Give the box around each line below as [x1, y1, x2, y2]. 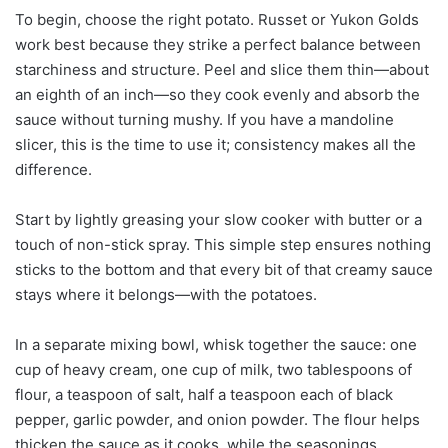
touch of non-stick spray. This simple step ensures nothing [15, 234, 431, 254]
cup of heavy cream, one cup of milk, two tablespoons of [15, 359, 412, 379]
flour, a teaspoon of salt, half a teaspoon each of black [15, 384, 393, 404]
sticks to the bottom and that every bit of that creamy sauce [15, 259, 433, 279]
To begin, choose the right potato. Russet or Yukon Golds [15, 9, 419, 29]
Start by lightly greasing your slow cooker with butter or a [15, 209, 422, 229]
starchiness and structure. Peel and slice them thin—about [15, 59, 429, 79]
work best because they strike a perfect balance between [15, 34, 421, 54]
